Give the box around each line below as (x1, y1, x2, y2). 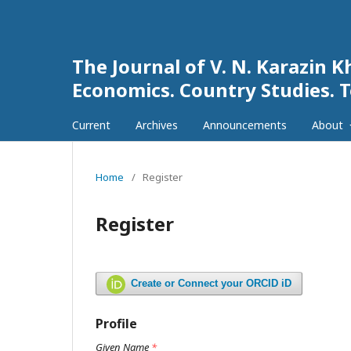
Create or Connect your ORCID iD (131, 277, 292, 289)
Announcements (203, 118, 287, 132)
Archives (136, 118, 178, 132)
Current (72, 118, 110, 132)
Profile (96, 315, 137, 332)
